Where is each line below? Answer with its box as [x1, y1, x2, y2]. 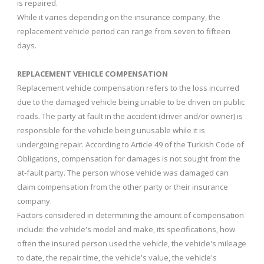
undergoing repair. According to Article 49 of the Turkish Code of [17, 138, 244, 150]
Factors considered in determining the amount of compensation [17, 209, 244, 220]
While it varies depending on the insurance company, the [17, 11, 220, 22]
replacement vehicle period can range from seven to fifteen [17, 25, 230, 37]
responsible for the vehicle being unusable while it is [17, 124, 205, 136]
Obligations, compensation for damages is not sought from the [17, 153, 240, 164]
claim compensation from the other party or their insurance [17, 181, 228, 192]
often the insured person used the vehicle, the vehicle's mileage [17, 237, 246, 249]
